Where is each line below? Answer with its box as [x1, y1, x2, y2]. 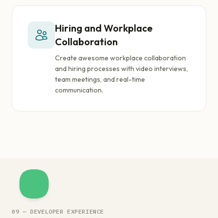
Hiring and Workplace [55, 22, 153, 34]
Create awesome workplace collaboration [55, 54, 186, 62]
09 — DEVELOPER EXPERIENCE [12, 208, 104, 215]
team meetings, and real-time [55, 75, 145, 84]
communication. [55, 86, 103, 94]
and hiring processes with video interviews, [55, 64, 188, 73]
